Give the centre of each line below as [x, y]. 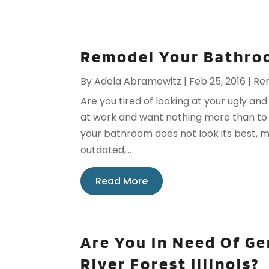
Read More [122, 181]
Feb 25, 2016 [218, 82]
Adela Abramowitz [138, 82]
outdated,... [106, 150]
